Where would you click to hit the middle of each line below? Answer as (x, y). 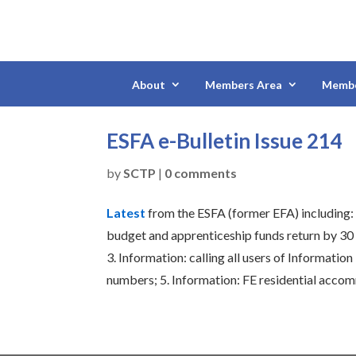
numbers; (133, 279)
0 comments (201, 173)
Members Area (244, 85)
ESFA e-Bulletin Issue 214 (225, 141)
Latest (126, 212)
